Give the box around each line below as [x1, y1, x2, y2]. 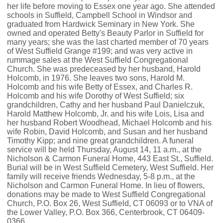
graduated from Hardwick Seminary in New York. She [7, 19, 195, 28]
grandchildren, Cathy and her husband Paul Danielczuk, [7, 100, 205, 109]
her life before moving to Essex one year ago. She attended [7, 1, 215, 10]
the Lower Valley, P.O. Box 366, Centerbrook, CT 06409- [7, 208, 205, 217]
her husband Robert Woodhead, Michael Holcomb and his [7, 118, 212, 127]
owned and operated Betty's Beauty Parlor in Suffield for [7, 28, 204, 37]
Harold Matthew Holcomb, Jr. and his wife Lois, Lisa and [7, 109, 204, 118]
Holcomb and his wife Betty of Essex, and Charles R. [7, 82, 193, 91]
